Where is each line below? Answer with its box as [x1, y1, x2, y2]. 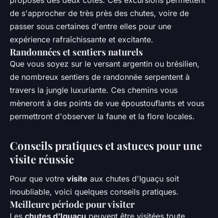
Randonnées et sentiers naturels [10, 46, 143, 58]
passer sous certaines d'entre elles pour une [10, 21, 171, 32]
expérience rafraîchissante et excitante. [10, 35, 153, 45]
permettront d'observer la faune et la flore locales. [10, 111, 195, 122]
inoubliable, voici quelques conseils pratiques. [10, 186, 179, 197]
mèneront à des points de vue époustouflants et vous [10, 98, 204, 109]
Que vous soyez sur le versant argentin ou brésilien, [10, 59, 200, 69]
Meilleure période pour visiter [10, 198, 135, 210]
